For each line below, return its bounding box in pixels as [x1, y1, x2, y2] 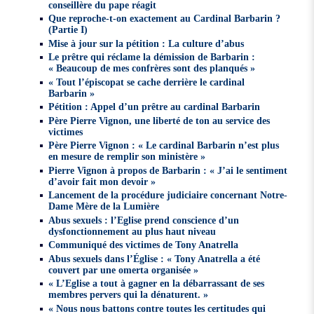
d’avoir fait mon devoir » [48, 175, 156, 187]
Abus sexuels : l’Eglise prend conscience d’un [48, 214, 240, 226]
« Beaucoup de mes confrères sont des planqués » [48, 62, 256, 74]
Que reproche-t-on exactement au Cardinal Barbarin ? [48, 13, 281, 25]
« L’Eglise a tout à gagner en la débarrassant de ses [48, 278, 265, 289]
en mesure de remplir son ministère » [48, 151, 206, 163]
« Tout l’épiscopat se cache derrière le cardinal [48, 76, 245, 88]
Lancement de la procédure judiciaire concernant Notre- [48, 189, 288, 201]
